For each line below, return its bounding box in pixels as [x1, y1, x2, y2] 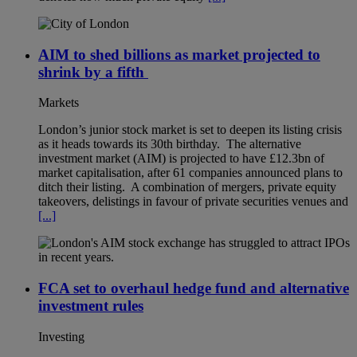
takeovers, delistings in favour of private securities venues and [38, 194, 348, 209]
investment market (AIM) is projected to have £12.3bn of [38, 151, 324, 166]
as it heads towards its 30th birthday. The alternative [38, 137, 301, 151]
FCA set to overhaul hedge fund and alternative [38, 280, 349, 297]
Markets [38, 96, 79, 110]
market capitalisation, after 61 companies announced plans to [38, 166, 343, 180]
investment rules [38, 297, 143, 315]
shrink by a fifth [38, 63, 148, 80]
